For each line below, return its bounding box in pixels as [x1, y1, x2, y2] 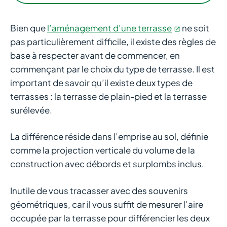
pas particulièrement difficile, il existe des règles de [10, 35, 216, 47]
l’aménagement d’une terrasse [47, 22, 172, 33]
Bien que [10, 22, 47, 33]
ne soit [180, 22, 209, 33]
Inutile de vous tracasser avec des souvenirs [10, 184, 188, 196]
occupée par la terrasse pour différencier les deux [10, 212, 210, 223]
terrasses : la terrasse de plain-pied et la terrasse [10, 90, 207, 102]
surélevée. [10, 104, 52, 116]
